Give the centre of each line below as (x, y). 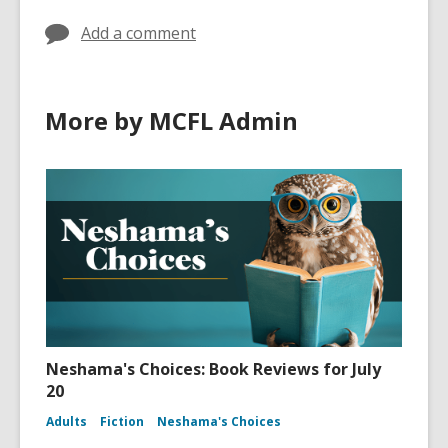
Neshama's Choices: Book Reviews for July (213, 369)
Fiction (122, 422)
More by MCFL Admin (171, 121)
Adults (66, 422)
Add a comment (138, 33)
